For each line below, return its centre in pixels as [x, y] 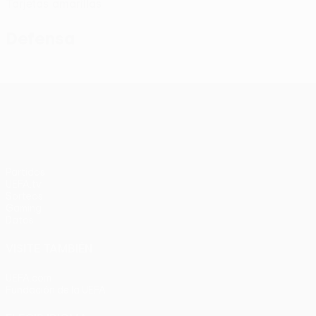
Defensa [40, 38]
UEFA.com [29, 278]
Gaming [24, 208]
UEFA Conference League [198, 95]
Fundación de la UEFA [56, 290]
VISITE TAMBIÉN [49, 248]
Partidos [25, 172]
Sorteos [24, 196]
